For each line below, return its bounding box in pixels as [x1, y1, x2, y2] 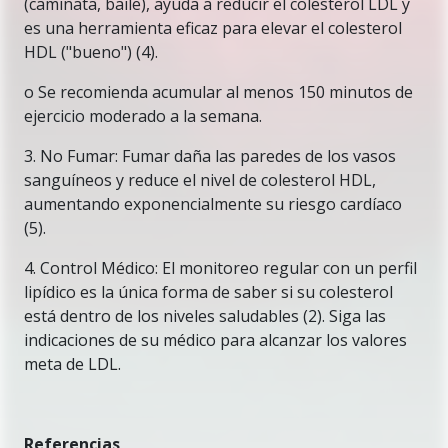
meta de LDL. [24, 353, 121, 375]
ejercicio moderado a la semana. [24, 105, 262, 127]
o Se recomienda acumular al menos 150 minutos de [24, 81, 413, 103]
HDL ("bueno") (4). [24, 41, 158, 63]
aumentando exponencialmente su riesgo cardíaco [24, 193, 402, 215]
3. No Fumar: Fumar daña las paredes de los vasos [24, 145, 396, 167]
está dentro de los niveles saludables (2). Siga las [24, 305, 386, 327]
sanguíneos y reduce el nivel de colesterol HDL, [24, 169, 376, 191]
